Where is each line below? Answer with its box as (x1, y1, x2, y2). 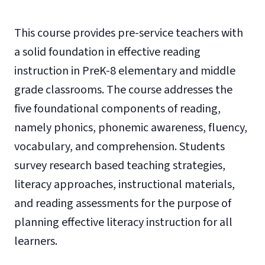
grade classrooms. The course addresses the (14, 82, 232, 98)
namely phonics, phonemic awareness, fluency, (14, 119, 247, 136)
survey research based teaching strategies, (14, 157, 225, 174)
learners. (14, 233, 57, 250)
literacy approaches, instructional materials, (14, 176, 235, 193)
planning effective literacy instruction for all (14, 214, 232, 231)
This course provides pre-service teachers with (14, 25, 243, 41)
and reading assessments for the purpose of (14, 195, 231, 212)
